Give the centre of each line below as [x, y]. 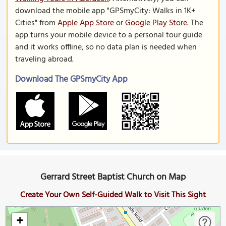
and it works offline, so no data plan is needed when [106, 47]
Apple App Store [86, 23]
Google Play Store [156, 23]
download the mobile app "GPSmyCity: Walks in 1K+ [105, 11]
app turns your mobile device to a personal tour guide [109, 35]
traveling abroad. [44, 60]
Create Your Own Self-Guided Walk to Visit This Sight [113, 195]
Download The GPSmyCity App [71, 79]
